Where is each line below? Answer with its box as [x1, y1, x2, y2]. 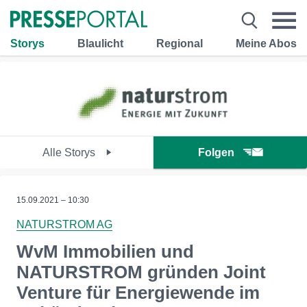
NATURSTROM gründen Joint [16, 262, 266, 282]
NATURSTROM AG [16, 219, 112, 230]
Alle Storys [42, 147, 98, 158]
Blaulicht [77, 37, 123, 49]
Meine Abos [236, 37, 297, 49]
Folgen [198, 147, 234, 158]
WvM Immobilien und [16, 241, 194, 262]
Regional [156, 37, 203, 49]
